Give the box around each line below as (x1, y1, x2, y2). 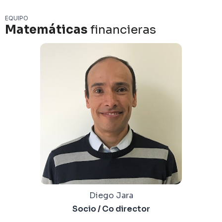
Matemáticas (5, 22, 88, 37)
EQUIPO (5, 14, 28, 22)
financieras (88, 22, 156, 37)
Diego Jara (89, 190, 133, 201)
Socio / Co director (72, 203, 150, 214)
